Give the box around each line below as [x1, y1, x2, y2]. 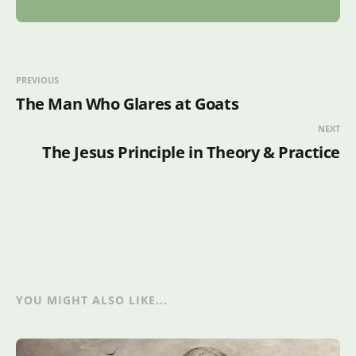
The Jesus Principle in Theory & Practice [42, 141, 340, 164]
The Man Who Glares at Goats [16, 93, 239, 115]
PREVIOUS [16, 74, 59, 87]
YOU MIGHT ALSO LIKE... [16, 292, 168, 308]
